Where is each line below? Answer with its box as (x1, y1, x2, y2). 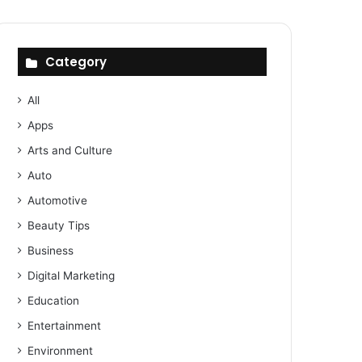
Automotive (27, 194, 88, 207)
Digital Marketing (27, 269, 116, 282)
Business (27, 244, 74, 257)
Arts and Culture (27, 144, 113, 157)
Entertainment (27, 319, 102, 332)
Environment (27, 344, 94, 357)
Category (45, 53, 107, 70)
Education (27, 294, 80, 307)
